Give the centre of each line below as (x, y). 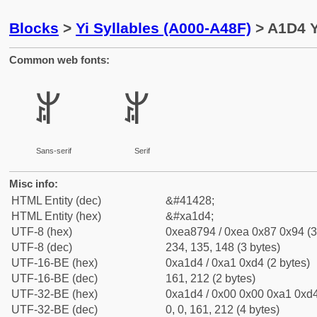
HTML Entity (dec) (56, 201)
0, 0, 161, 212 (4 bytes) (223, 310)
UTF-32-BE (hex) (54, 294)
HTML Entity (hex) (56, 216)
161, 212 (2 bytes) (211, 278)
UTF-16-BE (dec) (54, 278)
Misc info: (34, 184)
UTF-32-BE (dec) (54, 310)
